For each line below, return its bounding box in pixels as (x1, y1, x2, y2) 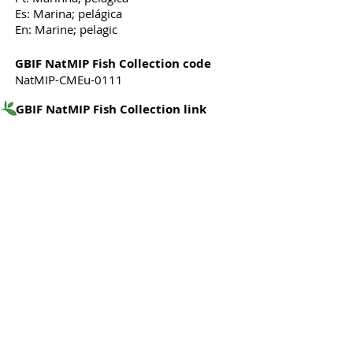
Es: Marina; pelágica (15, 6, 122, 21)
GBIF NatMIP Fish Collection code (15, 55, 211, 72)
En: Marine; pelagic (15, 21, 117, 37)
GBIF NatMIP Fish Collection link (16, 101, 206, 117)
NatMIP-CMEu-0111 (15, 72, 123, 87)
